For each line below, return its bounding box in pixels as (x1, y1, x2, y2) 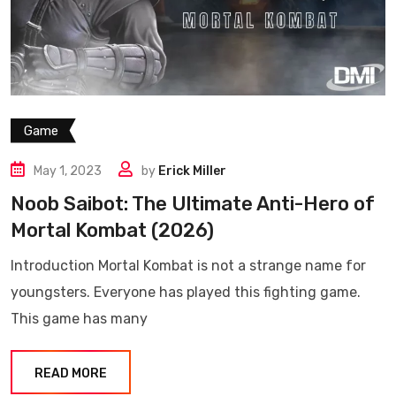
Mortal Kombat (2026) (11, 217, 214, 242)
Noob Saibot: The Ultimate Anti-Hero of (11, 191, 375, 216)
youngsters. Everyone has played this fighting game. (11, 283, 361, 301)
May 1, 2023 (34, 163, 102, 179)
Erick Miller (158, 163, 226, 179)
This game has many (11, 309, 148, 327)
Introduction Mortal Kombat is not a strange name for (11, 256, 366, 274)
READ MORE (34, 365, 107, 381)
